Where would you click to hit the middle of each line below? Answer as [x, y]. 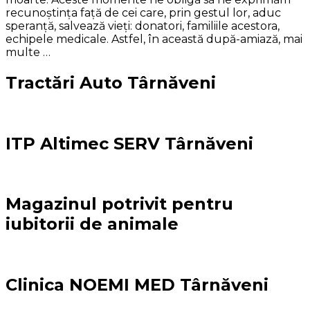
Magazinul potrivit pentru [119, 204]
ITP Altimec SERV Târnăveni [129, 143]
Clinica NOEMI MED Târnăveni [137, 285]
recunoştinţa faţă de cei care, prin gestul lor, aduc [143, 12]
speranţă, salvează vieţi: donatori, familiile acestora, [143, 26]
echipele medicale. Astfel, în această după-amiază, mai [154, 39]
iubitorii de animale [92, 224]
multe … [28, 52]
